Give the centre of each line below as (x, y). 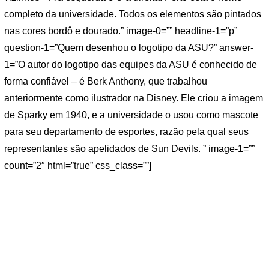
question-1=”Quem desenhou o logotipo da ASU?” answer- (129, 47)
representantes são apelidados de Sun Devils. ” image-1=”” (129, 148)
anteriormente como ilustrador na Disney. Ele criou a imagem (134, 98)
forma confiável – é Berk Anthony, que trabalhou (106, 81)
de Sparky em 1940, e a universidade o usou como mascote (131, 115)
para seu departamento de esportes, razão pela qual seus (126, 131)
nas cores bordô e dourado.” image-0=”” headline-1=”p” (121, 31)
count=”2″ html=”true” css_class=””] (78, 165)
